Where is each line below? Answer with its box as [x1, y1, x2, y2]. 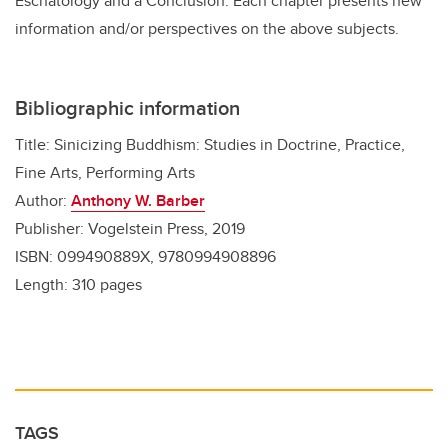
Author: [15, 189, 71, 213]
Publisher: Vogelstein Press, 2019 [15, 217, 245, 241]
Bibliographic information [15, 93, 240, 123]
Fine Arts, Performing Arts [15, 161, 195, 185]
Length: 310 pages [15, 273, 142, 297]
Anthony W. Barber [71, 189, 205, 213]
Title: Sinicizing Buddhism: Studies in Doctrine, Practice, [15, 133, 405, 157]
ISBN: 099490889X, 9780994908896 [15, 245, 276, 269]
